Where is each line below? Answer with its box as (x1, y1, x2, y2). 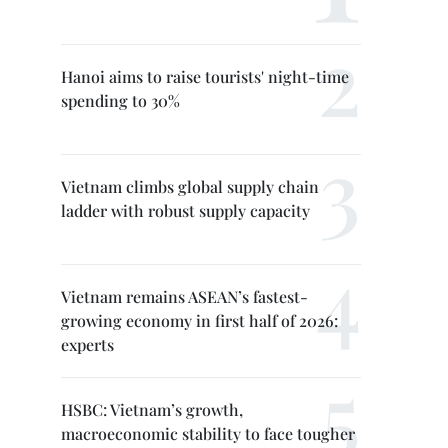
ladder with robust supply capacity (61, 200, 310, 221)
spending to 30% (61, 90, 180, 111)
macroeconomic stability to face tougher (61, 423, 355, 444)
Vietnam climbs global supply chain (61, 176, 319, 197)
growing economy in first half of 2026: (61, 310, 338, 331)
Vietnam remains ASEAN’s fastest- (61, 286, 308, 307)
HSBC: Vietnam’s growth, (61, 399, 243, 420)
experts (61, 334, 114, 355)
